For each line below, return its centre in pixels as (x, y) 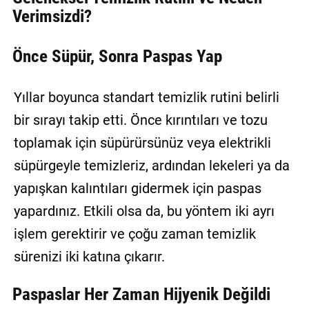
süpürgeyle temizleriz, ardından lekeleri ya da (151, 166)
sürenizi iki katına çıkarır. (89, 257)
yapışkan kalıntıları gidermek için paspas (137, 189)
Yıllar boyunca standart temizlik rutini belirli (146, 98)
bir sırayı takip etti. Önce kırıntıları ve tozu (140, 120)
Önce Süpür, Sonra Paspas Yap (117, 56)
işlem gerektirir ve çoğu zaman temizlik (134, 234)
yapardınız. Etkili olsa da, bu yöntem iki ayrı (144, 211)
